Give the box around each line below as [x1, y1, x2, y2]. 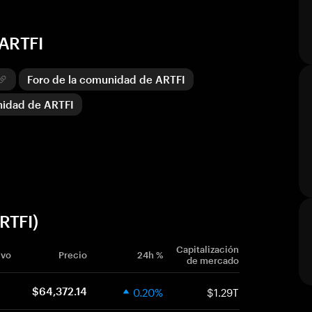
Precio [58, 249, 87, 260]
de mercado [187, 255, 239, 266]
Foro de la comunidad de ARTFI [27, 73, 185, 86]
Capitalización [176, 244, 239, 255]
